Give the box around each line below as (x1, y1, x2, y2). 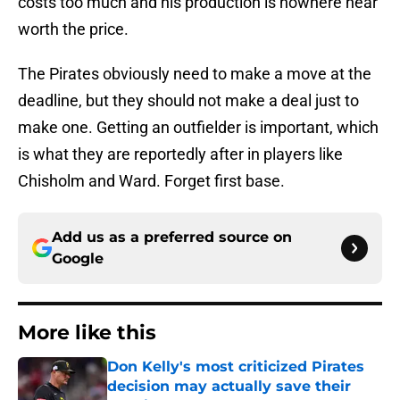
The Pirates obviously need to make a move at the (18, 64, 371, 84)
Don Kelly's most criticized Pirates (107, 358, 364, 376)
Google (52, 250, 104, 268)
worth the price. (18, 20, 129, 39)
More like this (18, 321, 156, 346)
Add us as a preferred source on (52, 229, 292, 246)
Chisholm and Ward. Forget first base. (18, 171, 285, 191)
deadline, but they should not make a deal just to (18, 91, 359, 111)
